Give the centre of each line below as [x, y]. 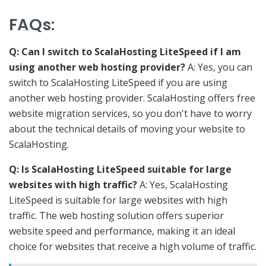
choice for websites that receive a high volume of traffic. [133, 247]
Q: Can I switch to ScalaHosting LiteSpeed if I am [125, 52]
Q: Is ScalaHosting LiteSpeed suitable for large [120, 170]
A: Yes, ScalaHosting [184, 185]
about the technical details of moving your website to [127, 129]
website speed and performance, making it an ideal [122, 231]
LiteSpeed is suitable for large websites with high [118, 200]
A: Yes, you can [220, 67]
